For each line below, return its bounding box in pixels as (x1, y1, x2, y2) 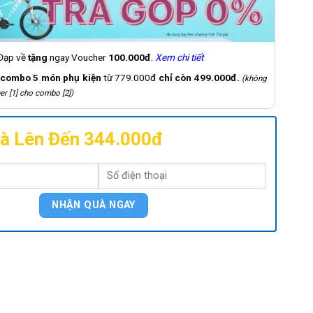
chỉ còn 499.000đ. (158, 72, 240, 84)
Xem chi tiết (155, 52, 206, 64)
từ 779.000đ (101, 72, 159, 84)
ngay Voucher (50, 52, 107, 64)
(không (239, 73, 267, 84)
